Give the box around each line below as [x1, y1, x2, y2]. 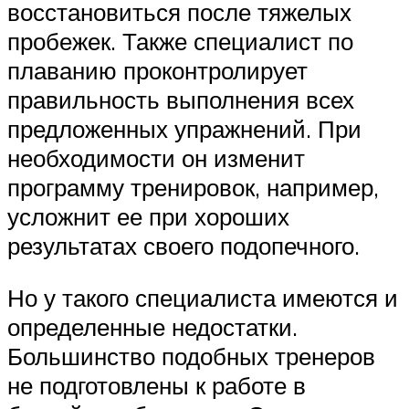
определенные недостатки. [7, 312, 298, 342]
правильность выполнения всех [7, 84, 354, 114]
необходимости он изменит [7, 142, 305, 173]
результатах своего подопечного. [7, 230, 360, 260]
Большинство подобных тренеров [7, 341, 375, 372]
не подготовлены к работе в [7, 371, 306, 401]
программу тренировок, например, [7, 172, 379, 202]
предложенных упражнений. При [7, 113, 362, 143]
